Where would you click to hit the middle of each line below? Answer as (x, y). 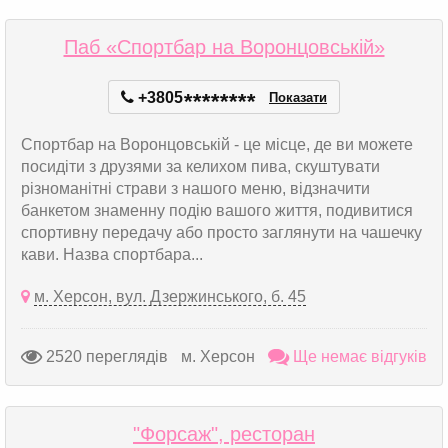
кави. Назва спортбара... (112, 254)
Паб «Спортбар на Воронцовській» (224, 47)
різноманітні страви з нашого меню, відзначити (195, 188)
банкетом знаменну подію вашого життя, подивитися (217, 210)
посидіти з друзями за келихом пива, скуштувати (200, 166)
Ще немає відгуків (358, 356)
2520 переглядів (105, 356)
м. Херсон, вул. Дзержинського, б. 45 (170, 296)
